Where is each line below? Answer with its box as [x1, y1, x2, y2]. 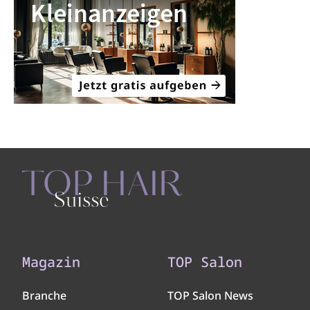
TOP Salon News [167, 288, 253, 304]
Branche [22, 288, 66, 304]
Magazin [22, 253, 80, 272]
